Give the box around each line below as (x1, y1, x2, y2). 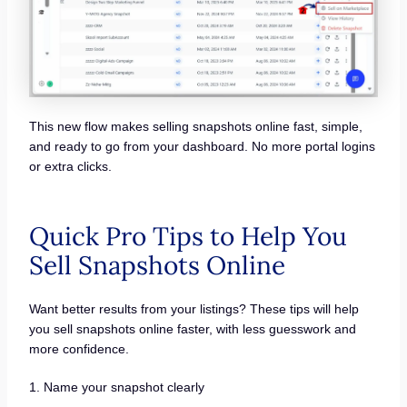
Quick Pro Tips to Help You (28, 220, 347, 253)
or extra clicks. (28, 159, 112, 174)
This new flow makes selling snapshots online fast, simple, (28, 119, 362, 134)
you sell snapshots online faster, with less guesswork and (28, 322, 356, 337)
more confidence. (28, 342, 129, 357)
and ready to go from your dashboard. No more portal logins (28, 139, 375, 154)
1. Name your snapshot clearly (28, 380, 204, 395)
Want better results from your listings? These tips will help (28, 302, 359, 317)
